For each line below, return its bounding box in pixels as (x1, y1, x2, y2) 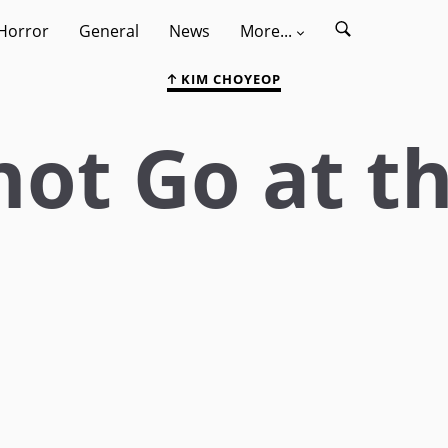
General (79, 20, 139, 42)
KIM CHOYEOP (177, 70, 281, 88)
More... (240, 20, 292, 42)
